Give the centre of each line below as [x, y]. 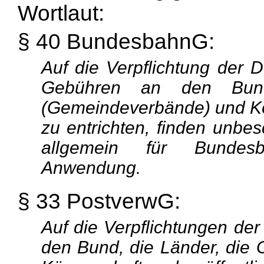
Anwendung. [91, 168]
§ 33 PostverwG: [99, 201]
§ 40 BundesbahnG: [116, 42]
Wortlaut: [61, 13]
